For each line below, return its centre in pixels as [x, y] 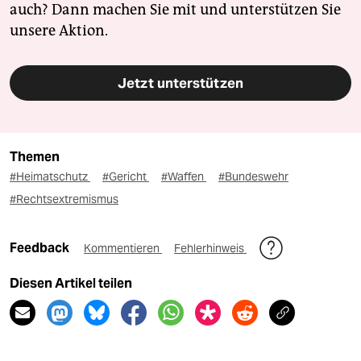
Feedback [41, 248]
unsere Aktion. [59, 31]
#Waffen [184, 177]
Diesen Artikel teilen [71, 284]
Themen [35, 157]
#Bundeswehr [253, 177]
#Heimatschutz [50, 177]
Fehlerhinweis [210, 249]
